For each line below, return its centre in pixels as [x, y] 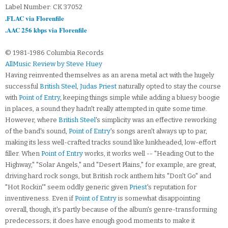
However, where [32, 120]
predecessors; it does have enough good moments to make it [100, 221]
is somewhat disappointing [158, 198]
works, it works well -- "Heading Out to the [149, 154]
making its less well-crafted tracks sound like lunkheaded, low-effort [111, 142]
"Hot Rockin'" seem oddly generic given [67, 187]
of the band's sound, [37, 131]
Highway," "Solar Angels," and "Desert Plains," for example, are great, [111, 165]
